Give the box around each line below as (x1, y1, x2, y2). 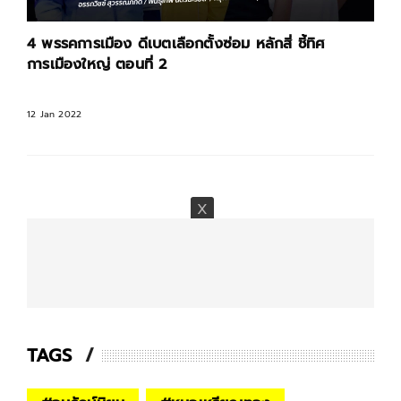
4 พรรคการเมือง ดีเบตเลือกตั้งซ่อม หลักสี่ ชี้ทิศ (27, 33, 326, 55)
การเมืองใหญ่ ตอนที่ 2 (27, 54, 167, 76)
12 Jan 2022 (27, 107, 82, 122)
